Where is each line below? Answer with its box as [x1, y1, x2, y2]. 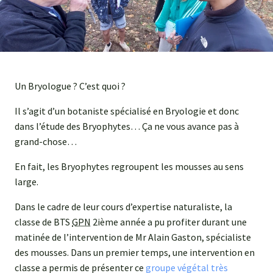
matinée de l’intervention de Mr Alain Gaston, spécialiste [15, 231, 251, 244]
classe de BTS [15, 216, 72, 229]
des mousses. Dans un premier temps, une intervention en [15, 246, 255, 259]
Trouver [231, 21, 268, 35]
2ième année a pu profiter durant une [91, 216, 247, 229]
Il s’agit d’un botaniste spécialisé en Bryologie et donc [15, 105, 239, 118]
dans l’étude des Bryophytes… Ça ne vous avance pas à [15, 120, 239, 133]
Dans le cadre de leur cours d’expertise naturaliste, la [15, 200, 232, 213]
